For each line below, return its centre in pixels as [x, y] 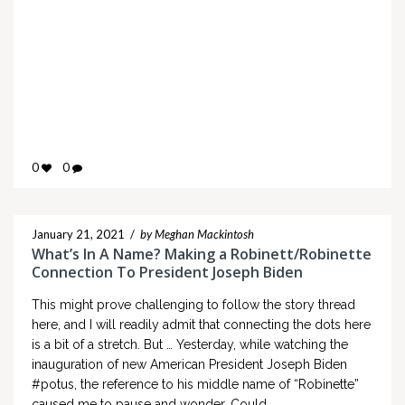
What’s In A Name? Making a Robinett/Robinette [202, 254]
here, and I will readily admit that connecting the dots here [201, 325]
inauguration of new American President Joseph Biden [189, 365]
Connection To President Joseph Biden [167, 273]
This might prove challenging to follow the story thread [193, 305]
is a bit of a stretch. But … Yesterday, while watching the [190, 345]
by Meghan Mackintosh [197, 235]
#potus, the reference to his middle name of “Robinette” [195, 385]
